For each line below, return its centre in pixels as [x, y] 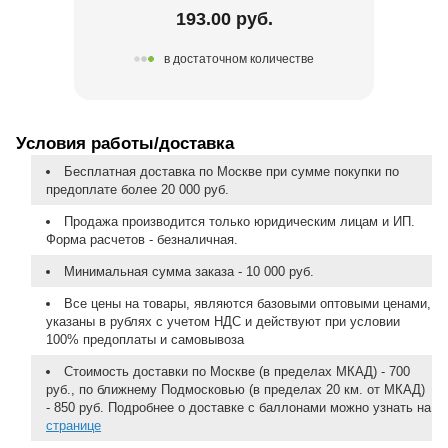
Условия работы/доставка [125, 143]
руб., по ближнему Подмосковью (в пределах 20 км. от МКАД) [235, 389]
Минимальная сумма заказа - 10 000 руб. [188, 271]
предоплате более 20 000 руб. [137, 189]
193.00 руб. [224, 18]
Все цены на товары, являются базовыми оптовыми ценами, [247, 303]
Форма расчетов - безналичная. [142, 239]
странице [73, 425]
